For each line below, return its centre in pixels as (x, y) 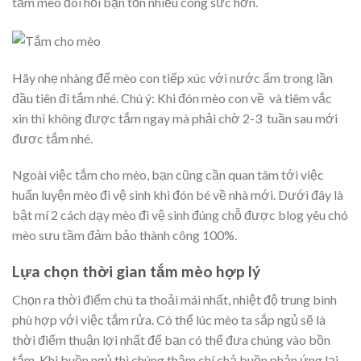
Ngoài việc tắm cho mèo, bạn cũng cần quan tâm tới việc (168, 175)
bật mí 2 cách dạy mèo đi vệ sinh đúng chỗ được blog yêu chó (180, 215)
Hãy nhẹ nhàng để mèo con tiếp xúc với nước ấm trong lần (172, 77)
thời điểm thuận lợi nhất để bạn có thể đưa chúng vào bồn (171, 339)
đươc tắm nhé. (52, 138)
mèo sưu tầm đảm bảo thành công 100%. (124, 235)
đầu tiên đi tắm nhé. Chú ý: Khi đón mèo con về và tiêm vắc (172, 98)
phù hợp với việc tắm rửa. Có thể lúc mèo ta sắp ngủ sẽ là (169, 319)
